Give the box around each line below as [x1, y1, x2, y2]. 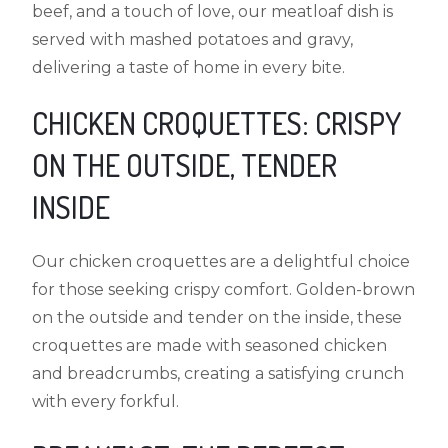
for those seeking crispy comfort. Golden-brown [32, 279, 416, 299]
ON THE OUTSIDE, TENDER [32, 145, 338, 184]
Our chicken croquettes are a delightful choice [32, 251, 411, 271]
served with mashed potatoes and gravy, [32, 29, 354, 49]
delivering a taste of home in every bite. [32, 57, 346, 77]
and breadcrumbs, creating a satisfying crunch [32, 363, 405, 383]
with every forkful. [32, 391, 180, 411]
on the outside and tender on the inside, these [32, 307, 403, 327]
